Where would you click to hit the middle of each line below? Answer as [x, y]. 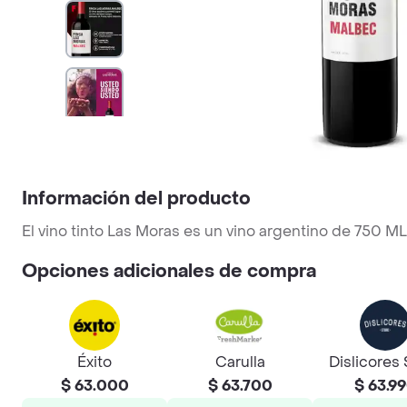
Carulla [240, 362]
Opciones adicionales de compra [169, 272]
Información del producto [136, 199]
